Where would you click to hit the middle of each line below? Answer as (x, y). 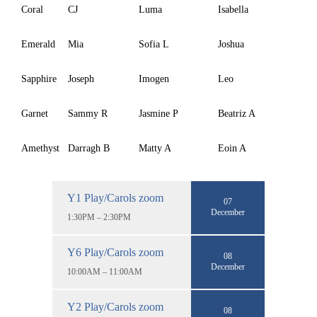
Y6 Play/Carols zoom (115, 252)
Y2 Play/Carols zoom (115, 306)
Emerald (38, 44)
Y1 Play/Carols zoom (115, 197)
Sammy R (88, 113)
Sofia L (154, 44)
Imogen (154, 79)
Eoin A (232, 148)
